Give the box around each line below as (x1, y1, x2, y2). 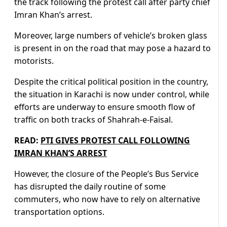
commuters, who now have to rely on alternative (14, 194, 200, 205)
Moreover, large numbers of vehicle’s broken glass (14, 30, 207, 42)
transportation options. (14, 206, 104, 218)
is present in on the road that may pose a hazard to (14, 43, 211, 54)
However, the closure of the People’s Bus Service (14, 168, 199, 180)
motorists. (14, 55, 54, 67)
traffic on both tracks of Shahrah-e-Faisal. (14, 114, 173, 126)
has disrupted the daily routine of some (14, 181, 166, 193)
